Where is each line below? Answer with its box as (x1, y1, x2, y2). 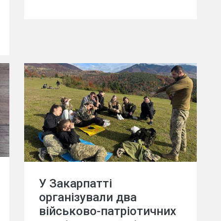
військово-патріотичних (39, 204, 176, 218)
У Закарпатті (39, 176, 112, 190)
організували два (39, 190, 137, 204)
